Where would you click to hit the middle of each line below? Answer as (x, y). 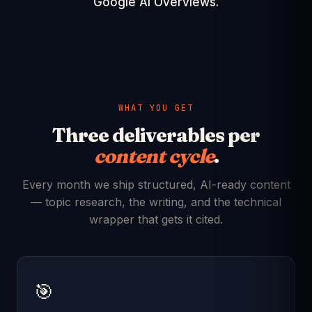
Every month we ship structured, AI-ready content (156, 185)
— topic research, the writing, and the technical (156, 202)
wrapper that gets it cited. (156, 219)
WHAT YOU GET (156, 108)
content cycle (154, 156)
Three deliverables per (156, 135)
